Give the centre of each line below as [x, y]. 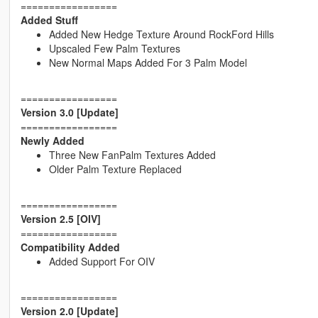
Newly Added [52, 141]
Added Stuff [49, 20]
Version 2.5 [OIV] [60, 219]
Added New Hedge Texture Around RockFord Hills [161, 34]
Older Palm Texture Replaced [115, 169]
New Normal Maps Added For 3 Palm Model [148, 63]
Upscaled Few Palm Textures [114, 49]
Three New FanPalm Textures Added [132, 155]
